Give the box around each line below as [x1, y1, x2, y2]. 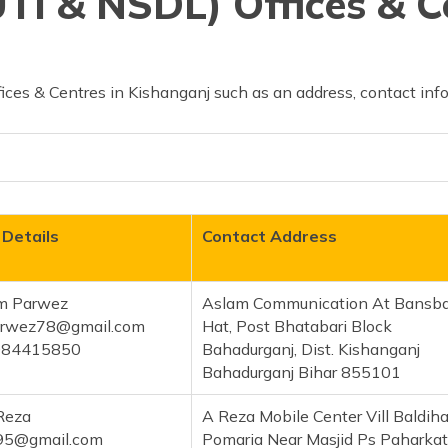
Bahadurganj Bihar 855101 [202, 362, 401, 383]
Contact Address [202, 226, 337, 247]
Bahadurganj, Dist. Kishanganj [202, 339, 420, 360]
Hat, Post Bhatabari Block [202, 316, 392, 337]
